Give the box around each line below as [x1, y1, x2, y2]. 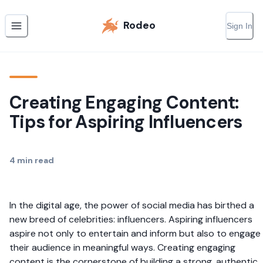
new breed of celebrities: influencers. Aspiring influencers [9, 213, 252, 225]
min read [15, 154, 54, 166]
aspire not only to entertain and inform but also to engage [9, 227, 261, 240]
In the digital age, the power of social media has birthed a [9, 198, 254, 211]
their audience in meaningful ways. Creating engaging [9, 241, 235, 254]
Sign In [226, 21, 252, 31]
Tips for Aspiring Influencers [9, 110, 242, 133]
